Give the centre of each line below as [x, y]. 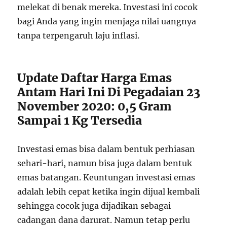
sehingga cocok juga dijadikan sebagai [94, 206]
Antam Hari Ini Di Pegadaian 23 [109, 92]
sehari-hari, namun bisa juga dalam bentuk [105, 163]
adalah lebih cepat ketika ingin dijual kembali [109, 192]
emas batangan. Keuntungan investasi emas [106, 177]
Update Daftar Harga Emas [95, 78]
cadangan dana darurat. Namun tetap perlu [104, 220]
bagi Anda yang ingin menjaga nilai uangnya [107, 21]
